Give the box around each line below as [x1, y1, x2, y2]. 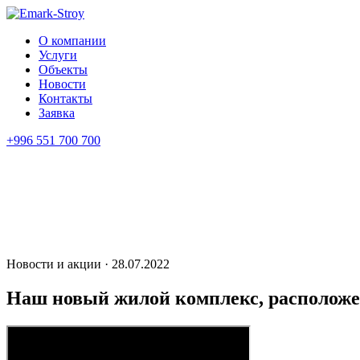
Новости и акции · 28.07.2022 [6, 257, 170, 271]
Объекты [39, 63, 88, 76]
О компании [39, 34, 106, 47]
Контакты [39, 92, 92, 105]
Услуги [39, 48, 77, 62]
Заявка [39, 106, 75, 120]
